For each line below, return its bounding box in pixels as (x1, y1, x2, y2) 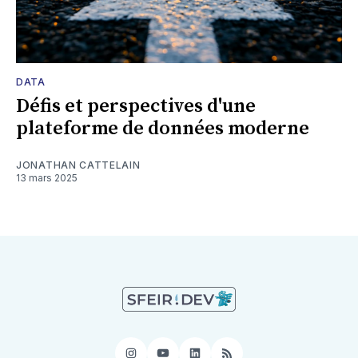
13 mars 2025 (16, 171, 78, 184)
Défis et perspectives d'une (16, 93, 256, 118)
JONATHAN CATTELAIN (16, 158, 141, 171)
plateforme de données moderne (16, 116, 309, 141)
